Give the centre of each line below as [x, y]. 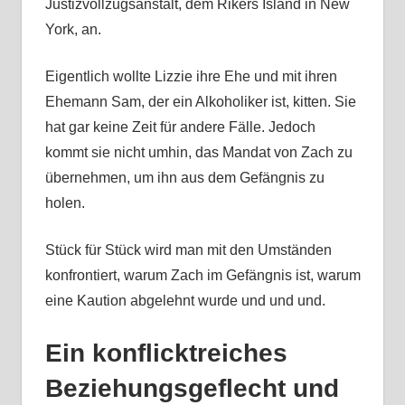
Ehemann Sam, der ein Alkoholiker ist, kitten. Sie [200, 102]
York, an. [73, 30]
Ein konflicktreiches [166, 353]
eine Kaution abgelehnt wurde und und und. [185, 301]
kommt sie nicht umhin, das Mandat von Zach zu [198, 153]
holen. [65, 203]
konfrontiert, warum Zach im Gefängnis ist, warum [202, 276]
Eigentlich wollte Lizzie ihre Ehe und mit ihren [191, 77]
